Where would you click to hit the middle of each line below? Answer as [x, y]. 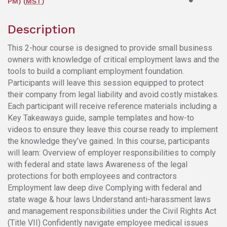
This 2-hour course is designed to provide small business [110, 48]
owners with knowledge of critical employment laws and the [113, 59]
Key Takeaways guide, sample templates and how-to [101, 118]
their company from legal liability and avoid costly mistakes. [113, 94]
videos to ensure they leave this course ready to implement [113, 129]
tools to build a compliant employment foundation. [96, 71]
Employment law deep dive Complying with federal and [105, 187]
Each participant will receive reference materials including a [112, 106]
